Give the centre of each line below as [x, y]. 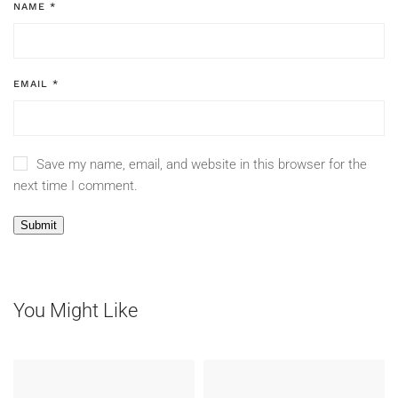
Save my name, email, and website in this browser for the [202, 165]
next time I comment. [76, 186]
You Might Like [76, 311]
